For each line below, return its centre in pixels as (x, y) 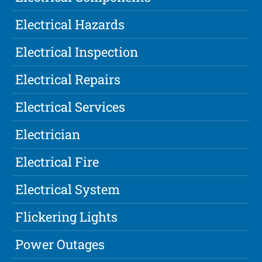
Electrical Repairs (68, 80)
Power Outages (60, 244)
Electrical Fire (57, 162)
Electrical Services (70, 107)
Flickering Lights (67, 217)
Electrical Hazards (70, 25)
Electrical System (68, 189)
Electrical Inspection (77, 52)
